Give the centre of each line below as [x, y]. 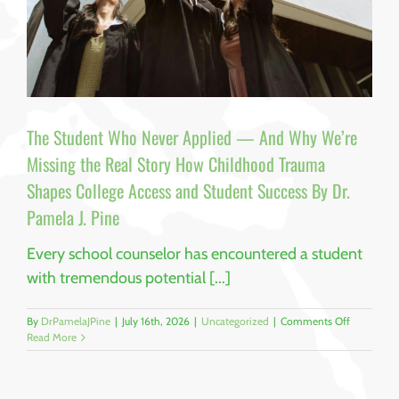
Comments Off [315, 322]
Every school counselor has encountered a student [195, 254]
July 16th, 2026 [156, 322]
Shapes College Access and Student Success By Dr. [188, 191]
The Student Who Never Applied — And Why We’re [192, 137]
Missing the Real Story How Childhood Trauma [176, 164]
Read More [52, 338]
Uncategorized [235, 322]
